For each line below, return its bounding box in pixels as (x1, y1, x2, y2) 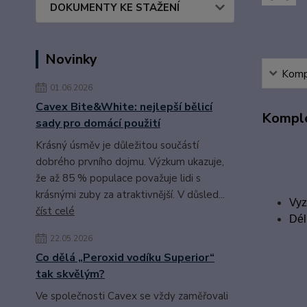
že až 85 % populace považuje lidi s (36, 171, 201, 185)
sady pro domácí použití (36, 116, 160, 131)
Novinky (45, 50, 97, 69)
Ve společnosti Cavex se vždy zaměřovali (36, 289, 228, 303)
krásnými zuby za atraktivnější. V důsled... (36, 188, 225, 201)
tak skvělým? (36, 267, 105, 282)
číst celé (36, 204, 75, 218)
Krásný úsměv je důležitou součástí (36, 138, 199, 152)
